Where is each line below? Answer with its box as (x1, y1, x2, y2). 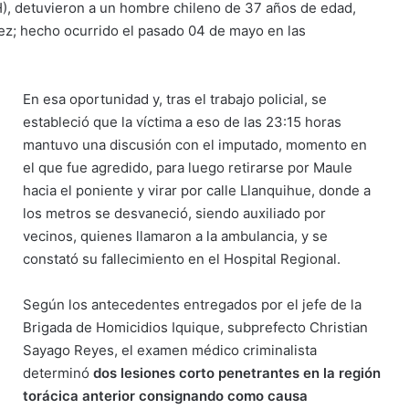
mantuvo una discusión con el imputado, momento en (23, 135, 368, 153)
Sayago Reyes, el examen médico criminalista (23, 341, 318, 359)
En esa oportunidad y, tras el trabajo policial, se (23, 89, 328, 108)
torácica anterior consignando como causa (23, 386, 309, 404)
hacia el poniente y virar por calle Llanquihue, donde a (23, 181, 372, 199)
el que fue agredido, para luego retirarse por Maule (23, 158, 353, 176)
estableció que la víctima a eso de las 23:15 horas (23, 112, 342, 131)
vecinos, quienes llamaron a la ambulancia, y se (23, 226, 329, 245)
